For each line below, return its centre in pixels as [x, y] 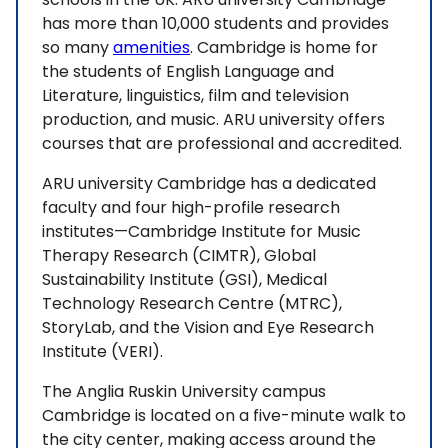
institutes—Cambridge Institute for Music [201, 232]
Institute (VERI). [102, 352]
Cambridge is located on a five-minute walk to [224, 416]
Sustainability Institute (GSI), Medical [184, 280]
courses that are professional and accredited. [222, 144]
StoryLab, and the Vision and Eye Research [208, 328]
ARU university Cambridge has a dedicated [209, 184]
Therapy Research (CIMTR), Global [179, 256]
